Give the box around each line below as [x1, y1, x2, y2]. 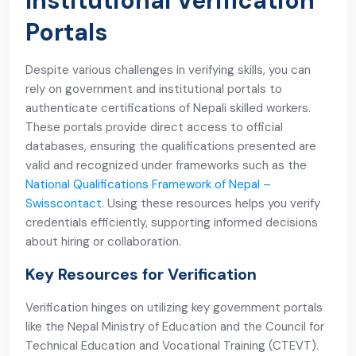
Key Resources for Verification [25, 264, 257, 284]
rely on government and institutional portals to [25, 81, 282, 97]
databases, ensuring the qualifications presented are [25, 138, 316, 154]
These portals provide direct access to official [25, 119, 283, 135]
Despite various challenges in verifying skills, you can [25, 62, 311, 78]
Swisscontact [25, 195, 102, 211]
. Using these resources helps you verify [102, 195, 320, 211]
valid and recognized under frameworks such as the [25, 157, 307, 173]
